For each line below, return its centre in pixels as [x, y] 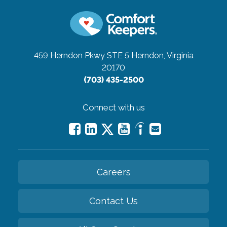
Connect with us [113, 107]
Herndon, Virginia [162, 55]
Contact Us [113, 201]
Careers [113, 172]
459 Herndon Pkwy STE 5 [81, 55]
